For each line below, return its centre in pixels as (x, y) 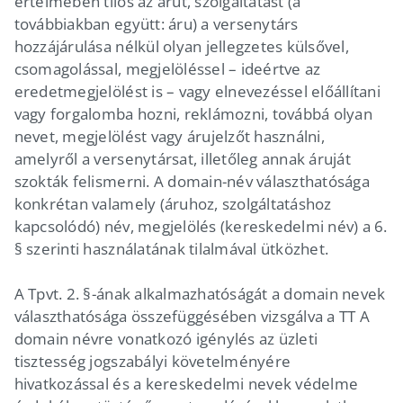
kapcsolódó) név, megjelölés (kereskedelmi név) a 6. (201, 226)
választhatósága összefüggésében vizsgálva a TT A (192, 316)
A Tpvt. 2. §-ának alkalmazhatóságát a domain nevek (200, 293)
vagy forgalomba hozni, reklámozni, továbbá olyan (193, 113)
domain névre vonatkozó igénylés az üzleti (166, 338)
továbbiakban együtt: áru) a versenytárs (156, 23)
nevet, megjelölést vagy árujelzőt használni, (169, 136)
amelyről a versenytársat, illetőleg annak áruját (182, 158)
